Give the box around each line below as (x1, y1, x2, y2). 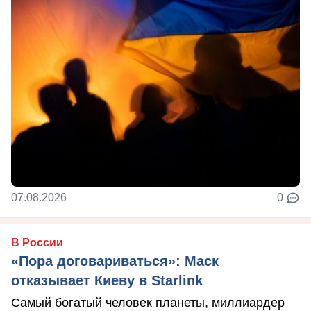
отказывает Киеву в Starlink (11, 272, 203, 288)
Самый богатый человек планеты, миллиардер (11, 295, 285, 310)
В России (11, 236, 63, 249)
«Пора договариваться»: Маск (11, 253, 219, 269)
